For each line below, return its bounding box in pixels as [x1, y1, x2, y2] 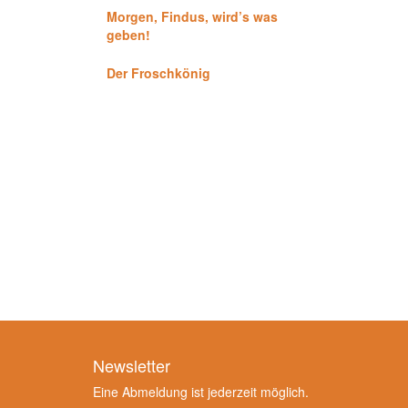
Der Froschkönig [107, 64, 210, 82]
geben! [107, 25, 150, 44]
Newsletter [93, 353, 170, 377]
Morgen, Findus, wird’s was [107, 7, 278, 25]
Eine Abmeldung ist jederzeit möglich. [93, 382, 309, 401]
